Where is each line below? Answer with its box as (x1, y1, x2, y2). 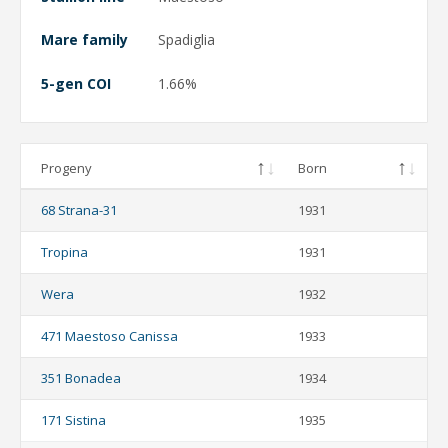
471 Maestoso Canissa (41, 327, 178, 346)
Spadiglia (158, 30, 215, 50)
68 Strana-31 (41, 201, 117, 220)
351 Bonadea (41, 369, 121, 388)
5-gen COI (41, 73, 111, 93)
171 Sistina (41, 411, 106, 430)
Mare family (41, 30, 128, 50)
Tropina (41, 243, 88, 262)
